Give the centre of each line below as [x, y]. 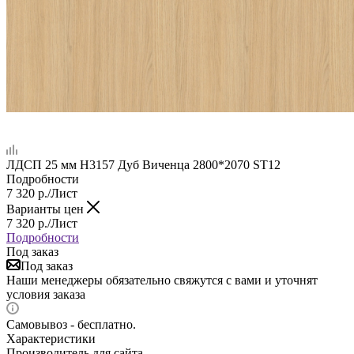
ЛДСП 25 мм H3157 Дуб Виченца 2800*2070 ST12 [143, 164]
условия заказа [46, 294]
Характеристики [51, 338]
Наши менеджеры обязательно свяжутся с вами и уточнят [162, 280]
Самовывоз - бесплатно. [71, 324]
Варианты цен [47, 209]
